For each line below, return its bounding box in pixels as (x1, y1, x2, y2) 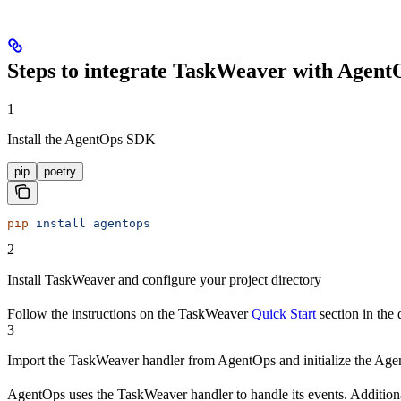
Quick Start (252, 306, 316, 322)
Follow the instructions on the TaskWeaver (7, 306, 252, 322)
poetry (44, 165, 76, 179)
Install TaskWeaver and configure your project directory (7, 272, 321, 288)
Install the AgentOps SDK (7, 132, 156, 148)
